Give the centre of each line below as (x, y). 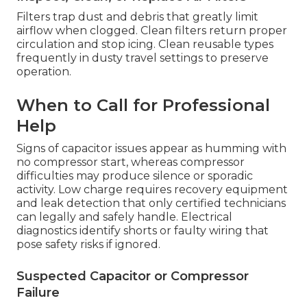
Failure (38, 293)
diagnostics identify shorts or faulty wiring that (143, 231)
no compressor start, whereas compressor (131, 162)
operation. (44, 72)
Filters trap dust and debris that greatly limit (137, 17)
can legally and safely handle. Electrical (124, 217)
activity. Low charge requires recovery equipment (152, 190)
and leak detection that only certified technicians (151, 204)
